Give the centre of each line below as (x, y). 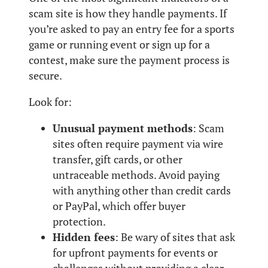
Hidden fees (84, 237)
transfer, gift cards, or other (118, 160)
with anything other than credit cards (142, 191)
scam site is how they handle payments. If (128, 14)
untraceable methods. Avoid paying (136, 175)
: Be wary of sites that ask (175, 237)
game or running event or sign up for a (119, 45)
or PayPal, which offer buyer (119, 206)
